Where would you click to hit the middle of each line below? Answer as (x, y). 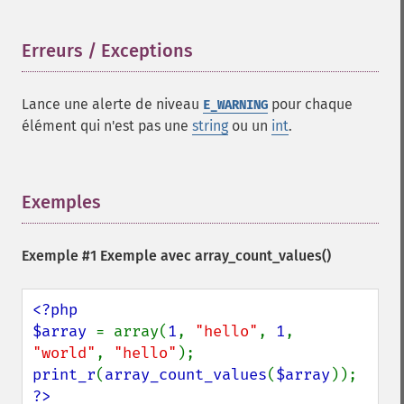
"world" (64, 353)
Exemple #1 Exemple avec (108, 256)
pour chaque (310, 104)
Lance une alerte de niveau (112, 104)
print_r (64, 375)
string (210, 126)
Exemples (61, 202)
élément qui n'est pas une (107, 126)
